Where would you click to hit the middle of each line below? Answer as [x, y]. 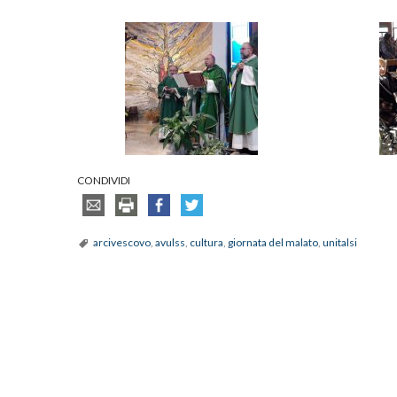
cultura [206, 243]
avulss [170, 243]
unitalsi [340, 243]
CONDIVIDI [104, 181]
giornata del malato [273, 243]
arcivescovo [122, 243]
